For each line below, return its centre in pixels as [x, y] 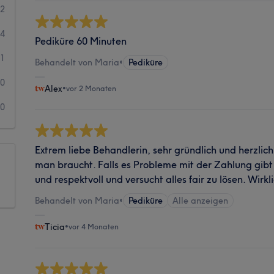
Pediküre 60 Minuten [81, 41]
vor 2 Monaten [91, 88]
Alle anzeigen [201, 200]
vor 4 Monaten [94, 226]
